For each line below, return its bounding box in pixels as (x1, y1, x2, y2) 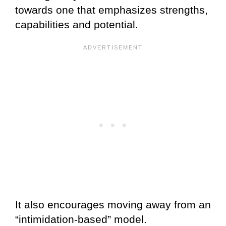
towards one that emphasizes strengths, (15, 4, 208, 16)
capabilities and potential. (15, 18, 138, 30)
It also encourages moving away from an (15, 198, 211, 210)
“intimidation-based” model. (15, 213, 147, 225)
